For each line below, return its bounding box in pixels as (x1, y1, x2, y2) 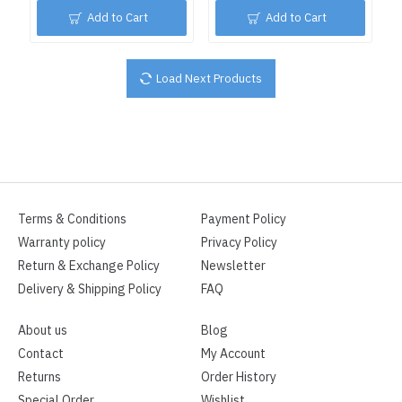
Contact (18, 345, 64, 364)
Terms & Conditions (18, 210, 127, 230)
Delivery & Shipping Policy (18, 280, 162, 300)
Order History (201, 368, 276, 388)
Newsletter (201, 257, 266, 276)
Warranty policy (18, 233, 106, 253)
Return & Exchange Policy (18, 257, 160, 276)
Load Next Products (156, 69, 262, 87)
